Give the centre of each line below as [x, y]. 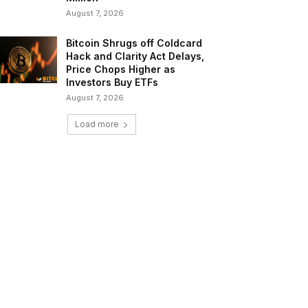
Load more [97, 124]
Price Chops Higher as [121, 69]
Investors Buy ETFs [112, 82]
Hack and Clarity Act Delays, [135, 56]
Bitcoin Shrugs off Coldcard [134, 43]
